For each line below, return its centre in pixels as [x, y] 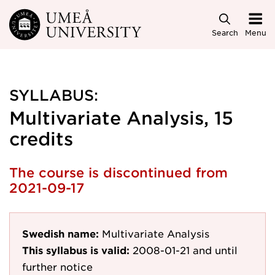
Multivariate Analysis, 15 [121, 118]
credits [41, 138]
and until [215, 250]
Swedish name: [60, 233]
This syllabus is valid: [76, 250]
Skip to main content [63, 19]
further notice [57, 266]
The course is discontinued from [118, 172]
